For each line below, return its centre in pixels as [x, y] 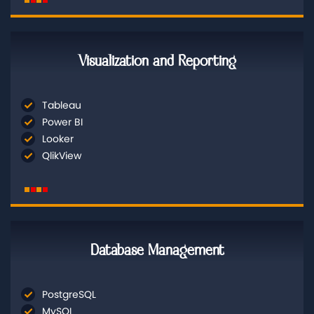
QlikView [62, 155]
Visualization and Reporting [157, 61]
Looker [58, 138]
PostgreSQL [69, 294]
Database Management [157, 250]
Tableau [62, 105]
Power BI [62, 122]
